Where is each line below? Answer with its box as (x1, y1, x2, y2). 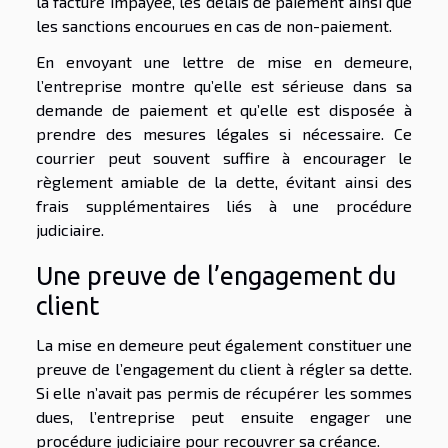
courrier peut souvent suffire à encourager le (36, 147, 412, 167)
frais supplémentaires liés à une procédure (36, 195, 412, 215)
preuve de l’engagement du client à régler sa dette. (36, 358, 412, 378)
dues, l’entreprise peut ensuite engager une (36, 406, 412, 426)
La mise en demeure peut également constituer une (36, 334, 412, 354)
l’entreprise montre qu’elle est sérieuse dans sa (36, 75, 412, 95)
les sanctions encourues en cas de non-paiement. (36, 15, 396, 35)
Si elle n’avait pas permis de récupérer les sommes (36, 382, 412, 402)
